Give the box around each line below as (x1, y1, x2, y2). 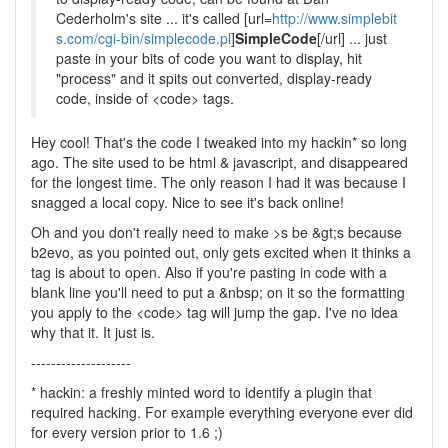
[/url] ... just (317, 28, 387, 48)
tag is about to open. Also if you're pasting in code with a (31, 262, 387, 282)
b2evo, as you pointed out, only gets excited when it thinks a (31, 242, 411, 262)
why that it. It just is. (31, 322, 155, 342)
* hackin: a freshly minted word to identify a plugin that (31, 382, 372, 402)
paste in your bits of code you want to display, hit (56, 48, 362, 68)
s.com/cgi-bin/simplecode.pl (56, 28, 231, 48)
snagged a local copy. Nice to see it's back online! (31, 192, 344, 212)
